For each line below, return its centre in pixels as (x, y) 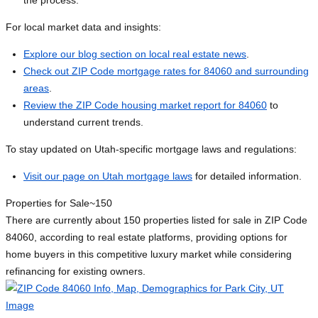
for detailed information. (247, 176)
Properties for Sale (48, 203)
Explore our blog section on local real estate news (135, 54)
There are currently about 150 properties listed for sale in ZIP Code (157, 220)
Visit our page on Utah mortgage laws (108, 176)
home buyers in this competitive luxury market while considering (149, 254)
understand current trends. (83, 122)
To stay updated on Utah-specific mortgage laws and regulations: (151, 149)
